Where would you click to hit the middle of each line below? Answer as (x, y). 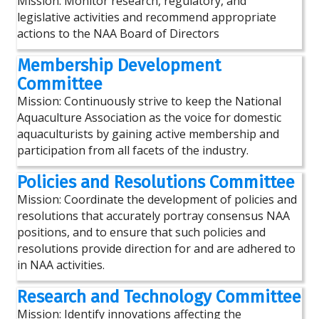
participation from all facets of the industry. (133, 150)
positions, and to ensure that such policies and (141, 232)
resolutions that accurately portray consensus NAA (153, 216)
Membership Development (119, 66)
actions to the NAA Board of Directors (118, 33)
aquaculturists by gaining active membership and (148, 134)
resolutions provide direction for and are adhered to (156, 249)
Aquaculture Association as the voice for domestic (149, 117)
